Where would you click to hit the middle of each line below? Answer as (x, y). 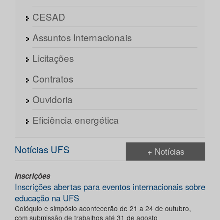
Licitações (53, 58)
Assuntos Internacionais (82, 37)
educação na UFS (47, 198)
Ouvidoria (53, 99)
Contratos (53, 79)
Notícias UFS (42, 149)
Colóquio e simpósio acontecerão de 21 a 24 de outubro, (103, 208)
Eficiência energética (76, 120)
